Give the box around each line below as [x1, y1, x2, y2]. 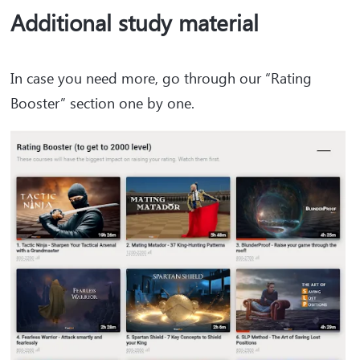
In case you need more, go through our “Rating [10, 67, 312, 88]
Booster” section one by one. [10, 92, 194, 112]
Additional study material [10, 6, 259, 37]
